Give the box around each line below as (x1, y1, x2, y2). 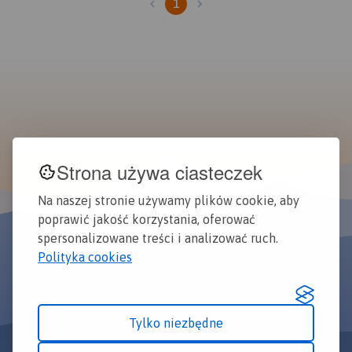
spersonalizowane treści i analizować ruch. (38, 230, 278, 245)
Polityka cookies (38, 249, 132, 264)
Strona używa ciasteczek (57, 158, 262, 185)
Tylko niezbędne (129, 315, 223, 330)
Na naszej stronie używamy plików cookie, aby (38, 192, 299, 207)
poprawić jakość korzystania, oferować (38, 211, 255, 226)
